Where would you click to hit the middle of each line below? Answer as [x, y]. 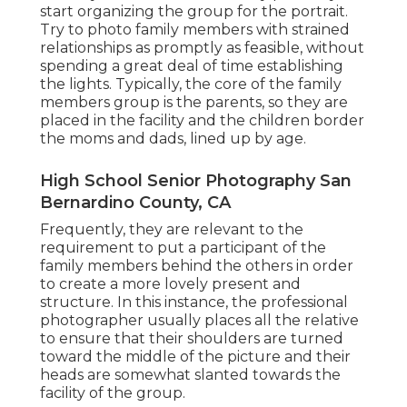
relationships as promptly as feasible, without [202, 48]
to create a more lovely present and [170, 284]
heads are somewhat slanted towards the [190, 375]
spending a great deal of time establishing [192, 66]
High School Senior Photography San [196, 181]
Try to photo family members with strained [195, 30]
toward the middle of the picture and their [195, 357]
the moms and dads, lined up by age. [173, 139]
